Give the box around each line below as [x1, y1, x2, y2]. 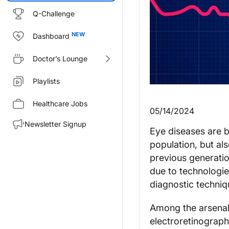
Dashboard [33, 32, 70, 40]
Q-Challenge [33, 9, 75, 18]
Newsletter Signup [25, 120, 86, 128]
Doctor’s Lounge [33, 54, 87, 63]
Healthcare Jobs [33, 99, 87, 108]
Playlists [33, 77, 60, 85]
